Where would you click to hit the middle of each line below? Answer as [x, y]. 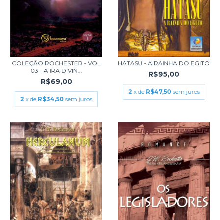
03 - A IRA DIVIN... [56, 70]
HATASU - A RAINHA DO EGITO [164, 63]
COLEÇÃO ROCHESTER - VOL [56, 63]
